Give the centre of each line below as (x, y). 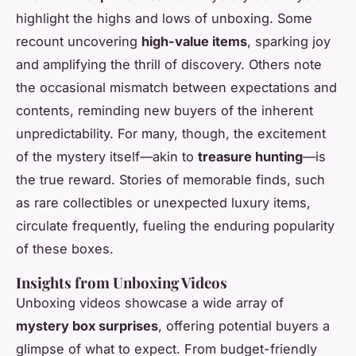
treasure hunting (250, 156)
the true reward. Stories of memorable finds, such (170, 179)
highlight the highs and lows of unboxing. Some (164, 18)
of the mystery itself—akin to (107, 156)
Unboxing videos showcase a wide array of (150, 302)
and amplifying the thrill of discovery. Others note (169, 64)
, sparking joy (289, 41)
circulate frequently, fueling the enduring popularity (175, 225)
